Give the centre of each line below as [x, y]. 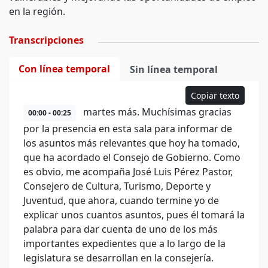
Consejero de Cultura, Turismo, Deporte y [117, 186]
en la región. [37, 11]
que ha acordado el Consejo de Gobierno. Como [132, 157]
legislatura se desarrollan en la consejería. [118, 258]
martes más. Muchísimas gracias [156, 112]
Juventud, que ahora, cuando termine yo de [121, 200]
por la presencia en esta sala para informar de [128, 129]
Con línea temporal [64, 69]
